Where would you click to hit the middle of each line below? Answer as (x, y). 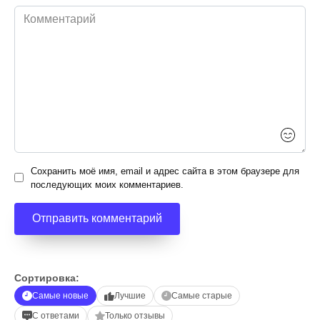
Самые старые (202, 295)
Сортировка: (47, 277)
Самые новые (60, 295)
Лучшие (130, 295)
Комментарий (50, 13)
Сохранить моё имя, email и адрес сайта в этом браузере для (165, 171)
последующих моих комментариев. (107, 184)
